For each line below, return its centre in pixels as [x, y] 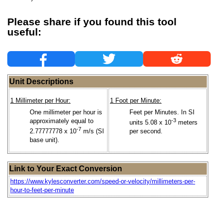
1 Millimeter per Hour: [40, 101]
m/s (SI [93, 131]
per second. [146, 131]
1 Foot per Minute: [136, 101]
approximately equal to [62, 121]
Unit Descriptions [41, 81]
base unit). [45, 140]
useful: [24, 32]
